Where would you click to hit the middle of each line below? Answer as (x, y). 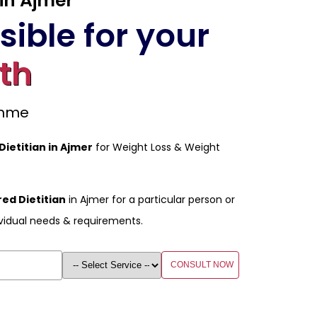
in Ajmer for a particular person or (150, 199)
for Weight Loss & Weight (156, 147)
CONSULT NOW (202, 265)
